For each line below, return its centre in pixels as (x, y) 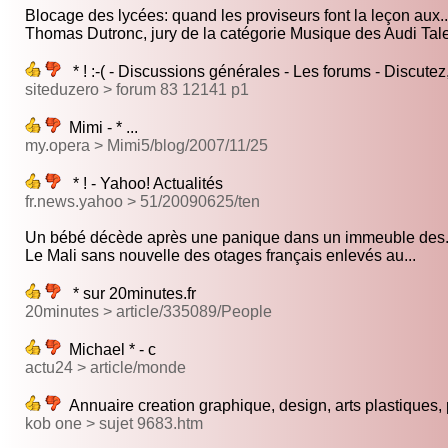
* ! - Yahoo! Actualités (142, 184)
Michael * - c (108, 350)
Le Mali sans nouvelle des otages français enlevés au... (220, 256)
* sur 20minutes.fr (128, 294)
